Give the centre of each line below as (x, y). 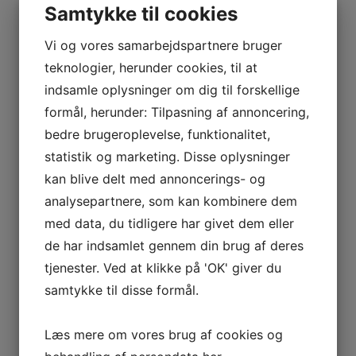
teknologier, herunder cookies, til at (151, 68)
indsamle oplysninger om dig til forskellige (172, 90)
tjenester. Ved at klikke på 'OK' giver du (163, 268)
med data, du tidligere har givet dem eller (169, 223)
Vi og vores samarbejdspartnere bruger (163, 45)
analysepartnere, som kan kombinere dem (171, 201)
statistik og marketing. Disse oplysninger (167, 157)
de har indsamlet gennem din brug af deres (174, 246)
